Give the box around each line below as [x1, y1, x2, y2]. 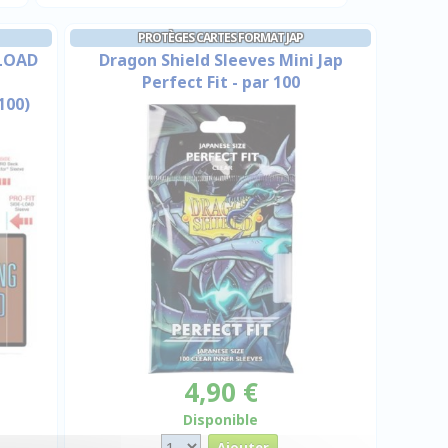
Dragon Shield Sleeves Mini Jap [98, 49, 343, 71]
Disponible [183, 410, 258, 429]
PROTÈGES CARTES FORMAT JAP [138, 29, 303, 46]
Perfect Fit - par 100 [141, 71, 300, 93]
